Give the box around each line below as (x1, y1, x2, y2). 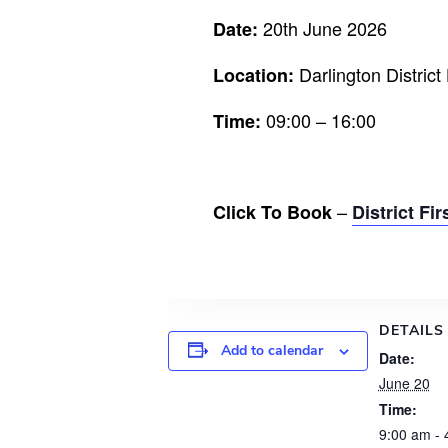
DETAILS (378, 321, 444, 340)
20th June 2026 (258, 15, 387, 41)
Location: (213, 62, 294, 88)
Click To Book (213, 199, 332, 225)
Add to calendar (220, 341, 323, 360)
